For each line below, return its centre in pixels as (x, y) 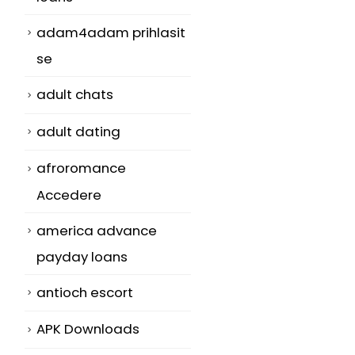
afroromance (81, 168)
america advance (97, 230)
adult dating (78, 131)
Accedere (69, 195)
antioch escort (85, 292)
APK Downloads (88, 329)
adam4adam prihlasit (111, 32)
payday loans (82, 256)
